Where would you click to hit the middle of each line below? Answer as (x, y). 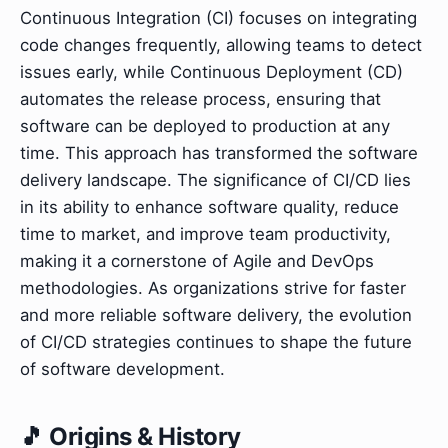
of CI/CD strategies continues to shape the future (216, 341)
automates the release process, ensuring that (200, 98)
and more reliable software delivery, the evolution (216, 314)
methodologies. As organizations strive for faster (213, 287)
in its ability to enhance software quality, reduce (209, 206)
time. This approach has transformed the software (219, 152)
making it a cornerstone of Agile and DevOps (197, 260)
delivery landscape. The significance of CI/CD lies (215, 179)
